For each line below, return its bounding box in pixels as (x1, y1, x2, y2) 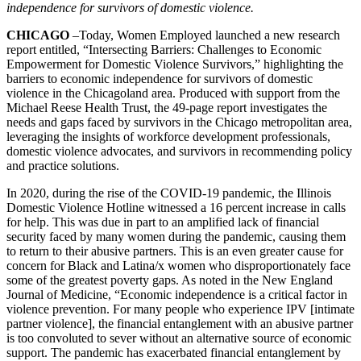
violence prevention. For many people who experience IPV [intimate (6, 301, 355, 316)
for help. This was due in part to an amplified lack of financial (6, 214, 319, 229)
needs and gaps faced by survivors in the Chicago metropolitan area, (6, 114, 352, 129)
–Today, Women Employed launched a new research (69, 27, 340, 42)
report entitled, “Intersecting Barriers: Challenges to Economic (6, 42, 322, 56)
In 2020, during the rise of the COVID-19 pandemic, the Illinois (6, 185, 331, 200)
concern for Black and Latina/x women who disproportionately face (6, 258, 351, 272)
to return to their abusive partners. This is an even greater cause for (6, 243, 343, 258)
